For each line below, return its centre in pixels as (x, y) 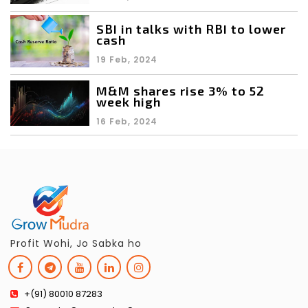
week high (129, 101)
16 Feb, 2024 (127, 121)
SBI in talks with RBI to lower (191, 29)
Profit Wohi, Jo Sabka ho (76, 243)
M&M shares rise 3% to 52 (180, 90)
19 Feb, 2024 (127, 60)
